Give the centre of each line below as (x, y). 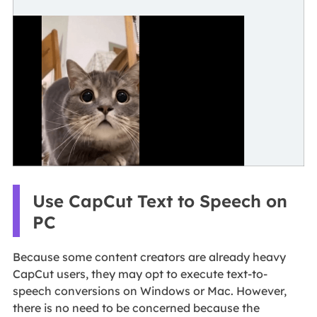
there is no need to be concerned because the (136, 308)
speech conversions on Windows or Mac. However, (149, 291)
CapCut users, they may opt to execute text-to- (140, 274)
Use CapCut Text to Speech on (160, 201)
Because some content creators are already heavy (149, 257)
